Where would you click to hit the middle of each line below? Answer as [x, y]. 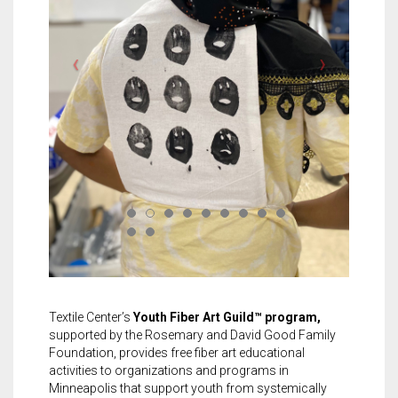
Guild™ [243, 317]
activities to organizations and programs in [169, 370]
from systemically [275, 388]
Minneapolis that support [120, 388]
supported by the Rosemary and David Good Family [192, 334]
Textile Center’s [91, 317]
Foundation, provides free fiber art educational [177, 352]
